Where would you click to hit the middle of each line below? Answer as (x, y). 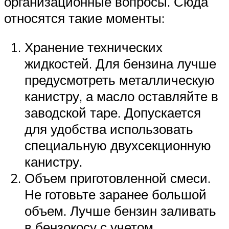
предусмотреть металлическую (120, 80)
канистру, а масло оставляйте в (121, 96)
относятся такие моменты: (84, 18)
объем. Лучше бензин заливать (120, 211)
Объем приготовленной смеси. (118, 178)
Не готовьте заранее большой (116, 194)
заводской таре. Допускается (113, 113)
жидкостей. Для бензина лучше (120, 64)
